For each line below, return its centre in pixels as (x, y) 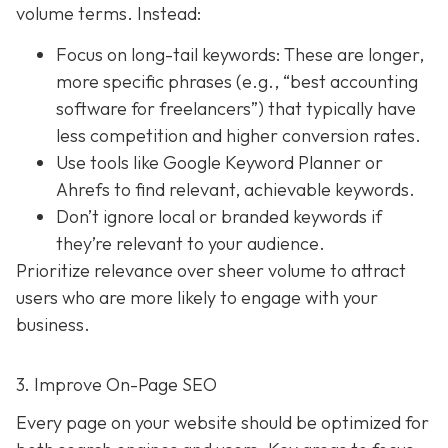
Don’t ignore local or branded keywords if (219, 217)
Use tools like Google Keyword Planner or (219, 163)
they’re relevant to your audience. (190, 244)
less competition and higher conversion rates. (238, 136)
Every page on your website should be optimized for (222, 423)
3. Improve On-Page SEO (116, 385)
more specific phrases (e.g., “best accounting (237, 82)
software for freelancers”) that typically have (236, 109)
